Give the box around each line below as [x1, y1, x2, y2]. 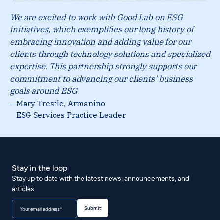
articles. [12, 185, 36, 193]
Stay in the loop [12, 164, 68, 173]
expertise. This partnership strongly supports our [10, 61, 196, 72]
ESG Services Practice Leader [16, 110, 126, 120]
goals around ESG [10, 85, 77, 97]
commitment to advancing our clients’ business [10, 73, 192, 84]
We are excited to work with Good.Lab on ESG [10, 12, 183, 23]
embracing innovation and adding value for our [10, 36, 191, 48]
